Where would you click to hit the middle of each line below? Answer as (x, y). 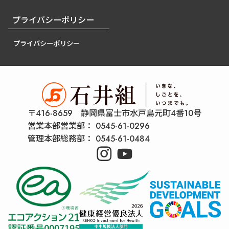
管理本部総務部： (60, 139)
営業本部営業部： (60, 126)
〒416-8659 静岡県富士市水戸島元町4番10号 (114, 113)
